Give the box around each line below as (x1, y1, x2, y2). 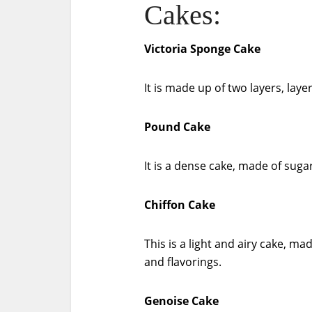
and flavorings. (144, 254, 221, 270)
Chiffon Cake (144, 197, 215, 212)
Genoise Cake (144, 293, 219, 309)
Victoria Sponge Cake (144, 41, 260, 56)
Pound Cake (144, 119, 210, 134)
